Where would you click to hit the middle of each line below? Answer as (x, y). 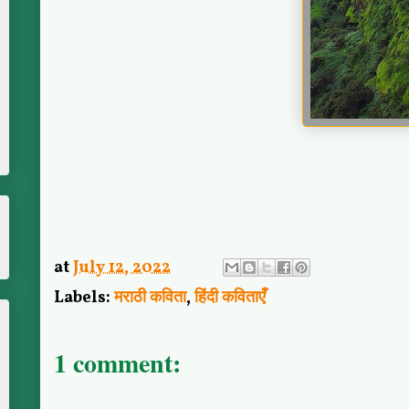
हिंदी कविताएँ (230, 298)
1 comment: (117, 363)
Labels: (84, 298)
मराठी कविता (150, 298)
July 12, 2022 (122, 267)
